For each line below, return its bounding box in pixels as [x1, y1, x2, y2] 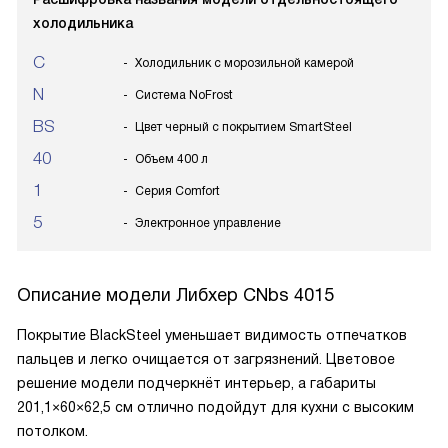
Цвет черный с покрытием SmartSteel [135, 120, 352, 134]
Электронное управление [135, 216, 281, 230]
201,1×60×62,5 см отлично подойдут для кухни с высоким [17, 399, 414, 415]
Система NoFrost [135, 88, 233, 102]
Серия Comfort [135, 184, 220, 198]
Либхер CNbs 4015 [176, 285, 334, 305]
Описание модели [17, 285, 176, 305]
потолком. [17, 423, 88, 439]
